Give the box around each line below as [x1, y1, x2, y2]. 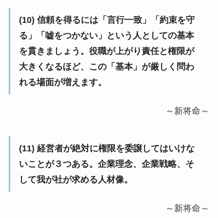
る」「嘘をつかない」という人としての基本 [18, 31, 194, 41]
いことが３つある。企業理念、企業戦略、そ [18, 159, 194, 169]
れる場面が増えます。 [18, 77, 107, 88]
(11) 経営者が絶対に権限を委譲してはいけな [18, 143, 195, 153]
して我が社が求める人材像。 [18, 174, 133, 184]
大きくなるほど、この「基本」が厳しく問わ [18, 62, 194, 72]
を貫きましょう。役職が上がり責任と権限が [18, 46, 194, 56]
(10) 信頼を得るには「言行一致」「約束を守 [18, 15, 195, 25]
